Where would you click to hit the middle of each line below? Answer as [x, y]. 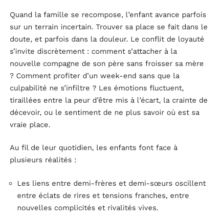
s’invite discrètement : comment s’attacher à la [93, 51]
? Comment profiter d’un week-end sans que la [95, 76]
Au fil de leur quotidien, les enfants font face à [94, 148]
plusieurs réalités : [43, 160]
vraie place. [30, 124]
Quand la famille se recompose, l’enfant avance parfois [108, 14]
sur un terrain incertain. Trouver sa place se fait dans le [109, 27]
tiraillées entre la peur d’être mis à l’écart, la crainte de [109, 100]
